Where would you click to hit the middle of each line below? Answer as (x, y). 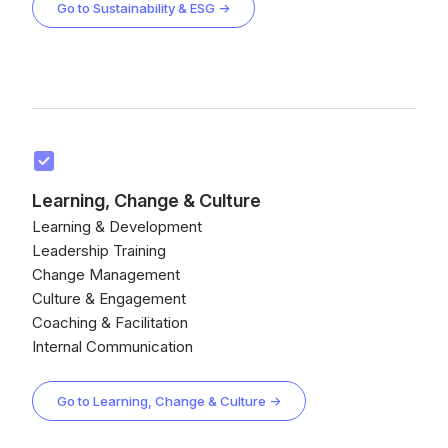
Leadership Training (99, 250)
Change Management (106, 274)
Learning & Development (117, 226)
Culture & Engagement (109, 298)
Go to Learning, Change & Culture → (169, 401)
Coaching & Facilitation (110, 322)
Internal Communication (112, 346)
